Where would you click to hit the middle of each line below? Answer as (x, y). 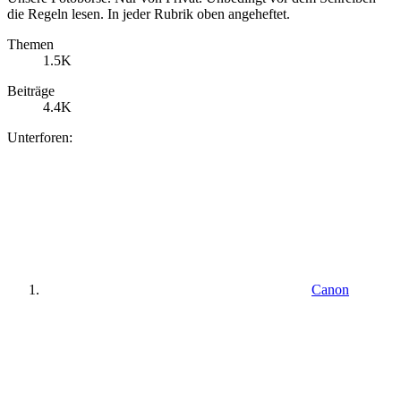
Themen (30, 44)
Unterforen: (40, 137)
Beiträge (31, 90)
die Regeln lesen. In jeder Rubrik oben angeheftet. (149, 13)
